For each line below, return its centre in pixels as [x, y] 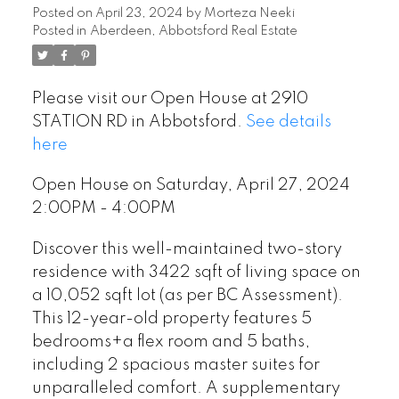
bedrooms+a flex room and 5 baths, [171, 342]
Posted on [63, 13]
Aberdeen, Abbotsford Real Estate [193, 31]
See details [288, 122]
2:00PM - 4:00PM [103, 209]
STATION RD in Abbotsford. [138, 122]
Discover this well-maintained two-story [187, 250]
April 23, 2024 [138, 13]
